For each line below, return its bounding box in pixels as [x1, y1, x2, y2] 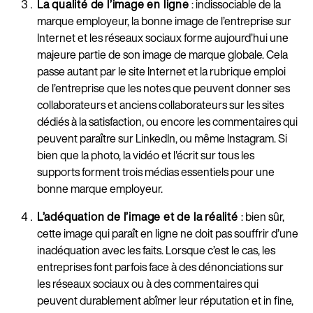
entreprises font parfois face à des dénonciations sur [36, 258, 284, 275]
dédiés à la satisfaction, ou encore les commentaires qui [36, 112, 298, 130]
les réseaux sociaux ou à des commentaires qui [36, 275, 259, 292]
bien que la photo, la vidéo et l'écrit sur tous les [36, 146, 254, 163]
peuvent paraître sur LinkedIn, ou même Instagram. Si [36, 129, 287, 147]
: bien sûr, [240, 208, 284, 225]
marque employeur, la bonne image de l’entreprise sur [36, 12, 291, 29]
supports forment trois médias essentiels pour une [36, 163, 275, 180]
